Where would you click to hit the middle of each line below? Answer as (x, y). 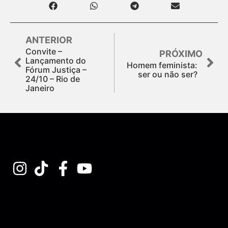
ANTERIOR (49, 40)
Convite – (44, 51)
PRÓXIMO (181, 53)
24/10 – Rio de (53, 79)
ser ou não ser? (168, 74)
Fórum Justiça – (56, 69)
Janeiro (40, 88)
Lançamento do (56, 60)
